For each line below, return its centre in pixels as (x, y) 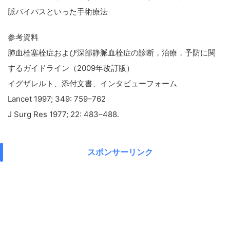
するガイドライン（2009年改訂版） (71, 68)
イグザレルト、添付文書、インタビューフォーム (92, 83)
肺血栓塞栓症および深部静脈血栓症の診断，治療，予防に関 (112, 53)
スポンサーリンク (120, 152)
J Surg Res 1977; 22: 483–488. (63, 114)
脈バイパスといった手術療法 (58, 12)
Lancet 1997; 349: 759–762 (57, 99)
